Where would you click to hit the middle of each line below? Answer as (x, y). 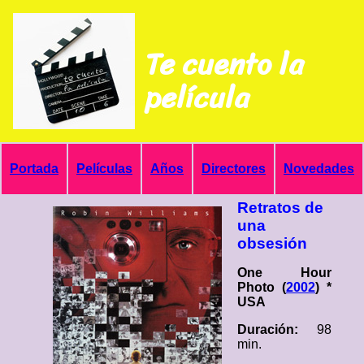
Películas (104, 169)
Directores (234, 169)
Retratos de (280, 208)
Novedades (319, 169)
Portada (34, 169)
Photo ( (262, 287)
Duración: (277, 329)
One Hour (284, 273)
